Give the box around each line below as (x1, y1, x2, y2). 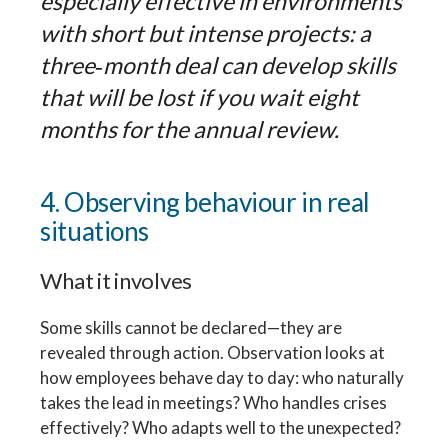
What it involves (40, 266, 192, 294)
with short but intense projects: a (40, 18, 372, 47)
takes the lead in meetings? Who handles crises (40, 391, 388, 413)
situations (40, 214, 149, 247)
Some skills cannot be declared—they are (40, 316, 343, 338)
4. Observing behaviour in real (40, 185, 370, 218)
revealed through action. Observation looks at (40, 341, 386, 363)
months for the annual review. (40, 114, 340, 143)
